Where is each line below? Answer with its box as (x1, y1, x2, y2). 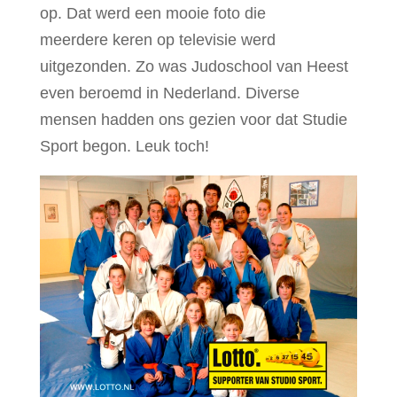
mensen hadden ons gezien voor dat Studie (39, 111, 347, 128)
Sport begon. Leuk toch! (39, 137, 209, 155)
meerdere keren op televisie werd (39, 31, 276, 49)
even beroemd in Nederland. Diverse (39, 84, 300, 102)
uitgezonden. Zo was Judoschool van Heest (39, 58, 348, 75)
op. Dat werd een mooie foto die (39, 4, 266, 22)
